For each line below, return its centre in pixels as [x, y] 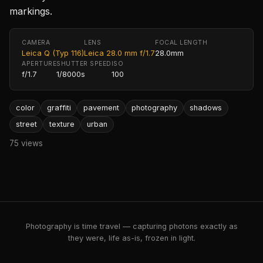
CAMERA [36, 42]
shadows [206, 107]
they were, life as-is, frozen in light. [131, 238]
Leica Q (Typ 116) [53, 53]
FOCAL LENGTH [181, 42]
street [26, 124]
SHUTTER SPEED [84, 63]
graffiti [59, 107]
